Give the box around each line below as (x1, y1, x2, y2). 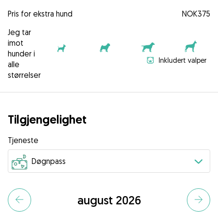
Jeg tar (8, 27, 31, 37)
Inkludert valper (159, 56, 206, 65)
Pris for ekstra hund (8, 9, 73, 19)
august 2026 (77, 193, 141, 208)
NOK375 (182, 9, 210, 19)
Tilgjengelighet (8, 112, 87, 127)
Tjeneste (8, 135, 38, 145)
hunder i (8, 49, 35, 59)
